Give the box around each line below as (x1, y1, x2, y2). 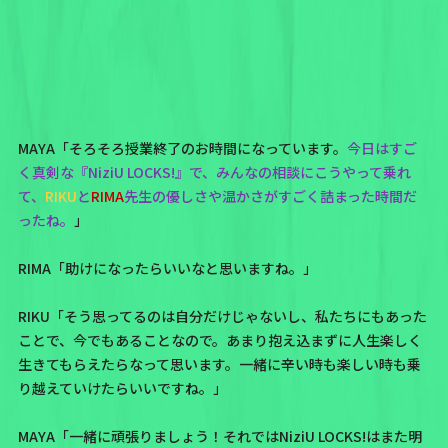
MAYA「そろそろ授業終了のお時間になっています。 (17, 138, 347, 159)
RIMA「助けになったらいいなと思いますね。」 (17, 258, 317, 279)
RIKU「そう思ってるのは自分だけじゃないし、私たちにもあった (17, 306, 427, 327)
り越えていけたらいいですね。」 (17, 378, 227, 399)
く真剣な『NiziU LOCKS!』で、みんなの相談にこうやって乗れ (17, 162, 411, 183)
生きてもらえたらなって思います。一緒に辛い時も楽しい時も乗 (17, 354, 421, 375)
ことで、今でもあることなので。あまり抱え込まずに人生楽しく (17, 330, 422, 351)
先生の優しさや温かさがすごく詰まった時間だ (123, 186, 417, 207)
